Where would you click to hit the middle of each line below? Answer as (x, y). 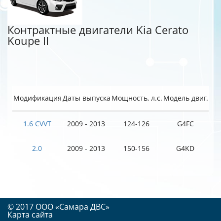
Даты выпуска (86, 98)
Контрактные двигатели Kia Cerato (98, 30)
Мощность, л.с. (137, 98)
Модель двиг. (185, 98)
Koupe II (28, 41)
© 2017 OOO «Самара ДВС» (58, 207)
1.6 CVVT (37, 124)
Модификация (37, 98)
